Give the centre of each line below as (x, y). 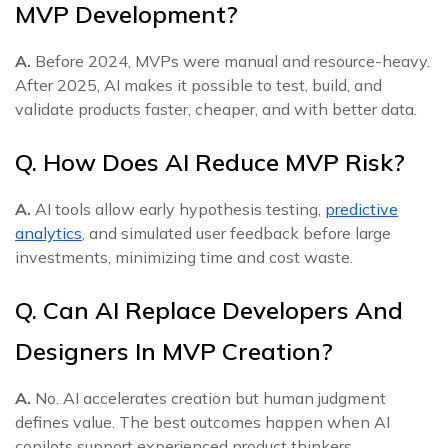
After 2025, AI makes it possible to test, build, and (198, 85)
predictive (361, 209)
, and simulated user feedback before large (236, 233)
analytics (48, 233)
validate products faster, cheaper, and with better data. (216, 109)
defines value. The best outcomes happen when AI (202, 422)
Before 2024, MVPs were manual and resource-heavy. (230, 61)
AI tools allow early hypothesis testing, (178, 209)
